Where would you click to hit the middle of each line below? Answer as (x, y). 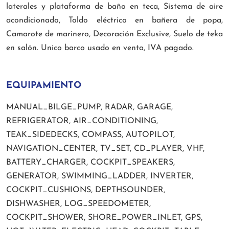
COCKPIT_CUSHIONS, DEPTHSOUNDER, (86, 190)
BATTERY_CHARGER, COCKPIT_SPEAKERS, (90, 163)
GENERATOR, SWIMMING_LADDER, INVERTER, (100, 177)
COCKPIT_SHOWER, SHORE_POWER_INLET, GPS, (104, 218)
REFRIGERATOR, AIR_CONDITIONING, (82, 121)
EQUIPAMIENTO (44, 86)
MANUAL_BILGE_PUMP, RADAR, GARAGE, (89, 108)
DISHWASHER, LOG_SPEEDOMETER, (78, 204)
